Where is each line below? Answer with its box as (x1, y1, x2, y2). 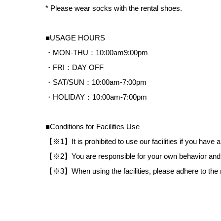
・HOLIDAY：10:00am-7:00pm (45, 92, 147, 101)
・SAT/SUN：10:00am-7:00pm (45, 77, 147, 86)
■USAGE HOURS (45, 33, 105, 42)
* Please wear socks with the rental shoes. (45, 3, 182, 12)
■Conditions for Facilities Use (45, 122, 140, 131)
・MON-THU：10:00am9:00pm (45, 48, 148, 57)
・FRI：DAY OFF (45, 63, 104, 72)
